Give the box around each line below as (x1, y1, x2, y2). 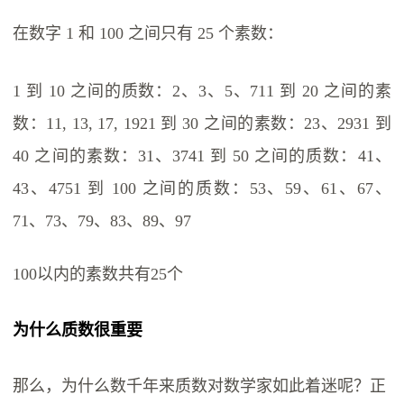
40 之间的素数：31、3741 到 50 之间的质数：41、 (13, 147, 391, 166)
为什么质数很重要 (13, 320, 143, 339)
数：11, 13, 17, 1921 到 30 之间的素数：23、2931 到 (13, 115, 391, 133)
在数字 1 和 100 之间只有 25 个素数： (13, 24, 284, 43)
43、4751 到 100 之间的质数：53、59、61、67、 (13, 179, 391, 198)
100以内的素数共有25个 (13, 264, 184, 283)
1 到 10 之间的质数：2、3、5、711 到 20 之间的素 (13, 82, 391, 101)
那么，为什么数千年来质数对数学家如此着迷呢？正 (13, 376, 387, 395)
